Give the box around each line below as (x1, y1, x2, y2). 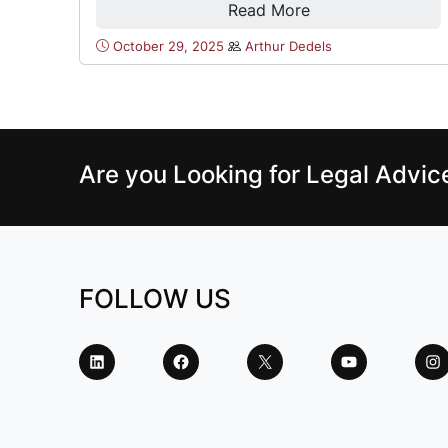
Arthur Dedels (245, 38, 333, 54)
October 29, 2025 (113, 38, 225, 54)
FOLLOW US (79, 282, 232, 314)
